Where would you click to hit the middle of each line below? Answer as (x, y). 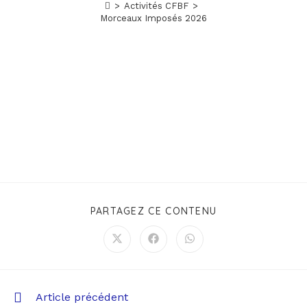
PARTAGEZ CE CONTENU (153, 211)
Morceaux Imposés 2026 (153, 18)
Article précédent (82, 297)
